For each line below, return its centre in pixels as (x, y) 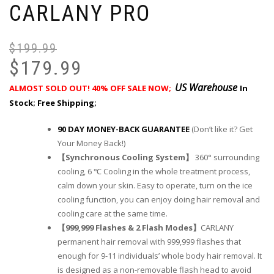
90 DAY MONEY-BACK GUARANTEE (124, 129)
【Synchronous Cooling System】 (125, 157)
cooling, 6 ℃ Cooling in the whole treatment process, (154, 172)
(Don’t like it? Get (221, 129)
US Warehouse (207, 88)
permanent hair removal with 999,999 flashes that (149, 242)
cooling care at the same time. (113, 214)
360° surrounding (226, 157)
